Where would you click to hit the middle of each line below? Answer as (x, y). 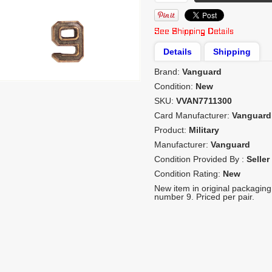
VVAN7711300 (204, 101)
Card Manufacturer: (193, 115)
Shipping (232, 52)
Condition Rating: (189, 174)
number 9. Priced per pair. (204, 197)
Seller (258, 159)
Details (178, 52)
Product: (172, 130)
